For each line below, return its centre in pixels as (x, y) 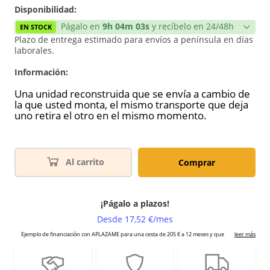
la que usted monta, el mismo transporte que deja (131, 105)
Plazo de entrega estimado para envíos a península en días (134, 39)
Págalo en (82, 26)
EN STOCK (36, 27)
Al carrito (85, 162)
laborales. (34, 50)
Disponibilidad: (46, 9)
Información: (41, 72)
